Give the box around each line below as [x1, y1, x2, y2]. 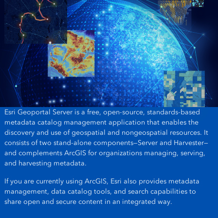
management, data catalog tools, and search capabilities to [4, 187, 196, 196]
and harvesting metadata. [4, 159, 87, 167]
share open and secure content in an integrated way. [4, 197, 174, 206]
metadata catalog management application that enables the [4, 118, 199, 127]
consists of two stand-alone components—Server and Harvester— [4, 138, 208, 147]
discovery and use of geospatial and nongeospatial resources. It [4, 128, 208, 137]
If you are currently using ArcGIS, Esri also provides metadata [4, 177, 200, 185]
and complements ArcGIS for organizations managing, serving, [4, 148, 205, 157]
